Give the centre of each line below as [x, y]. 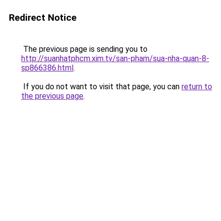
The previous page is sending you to [84, 49]
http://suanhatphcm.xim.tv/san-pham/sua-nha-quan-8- [115, 58]
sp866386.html [47, 68]
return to [197, 87]
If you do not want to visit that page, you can [101, 87]
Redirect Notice [43, 18]
